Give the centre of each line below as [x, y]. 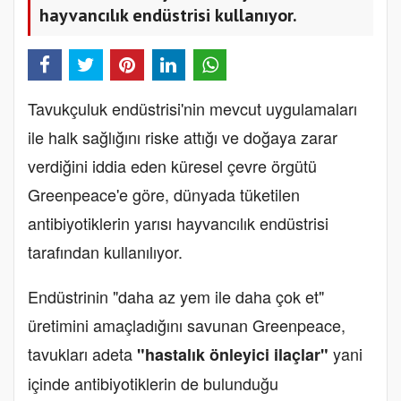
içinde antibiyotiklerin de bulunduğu [153, 383]
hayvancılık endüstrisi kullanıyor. [168, 15]
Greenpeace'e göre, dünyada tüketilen [164, 194]
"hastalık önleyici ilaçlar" [233, 354]
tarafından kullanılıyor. [105, 251]
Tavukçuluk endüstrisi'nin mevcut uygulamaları [192, 108]
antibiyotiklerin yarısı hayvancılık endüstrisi [178, 222]
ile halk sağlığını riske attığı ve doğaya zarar [183, 137]
